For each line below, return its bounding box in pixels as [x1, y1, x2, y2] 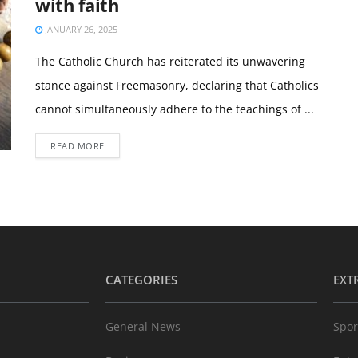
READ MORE [50, 139, 105, 152]
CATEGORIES [105, 271, 177, 288]
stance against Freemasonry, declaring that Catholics [35, 77, 319, 93]
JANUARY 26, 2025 [42, 22, 117, 35]
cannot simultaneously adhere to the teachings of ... [35, 101, 314, 117]
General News [105, 318, 181, 334]
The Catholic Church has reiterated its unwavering [35, 53, 305, 69]
